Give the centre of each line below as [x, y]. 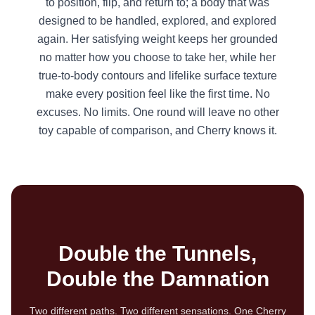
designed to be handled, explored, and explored [157, 20]
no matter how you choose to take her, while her [157, 57]
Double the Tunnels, [157, 253]
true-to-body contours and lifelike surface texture [157, 75]
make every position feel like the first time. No [157, 94]
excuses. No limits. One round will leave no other [157, 112]
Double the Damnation [157, 278]
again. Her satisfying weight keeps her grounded [157, 39]
